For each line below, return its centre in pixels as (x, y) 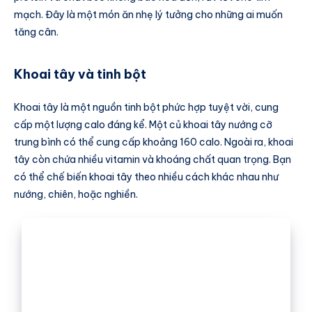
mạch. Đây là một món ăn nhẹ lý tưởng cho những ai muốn (148, 15)
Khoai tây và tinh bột (80, 74)
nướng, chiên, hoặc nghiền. (76, 195)
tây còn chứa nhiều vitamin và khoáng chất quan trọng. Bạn (153, 160)
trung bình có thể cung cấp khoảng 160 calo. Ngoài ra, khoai (154, 142)
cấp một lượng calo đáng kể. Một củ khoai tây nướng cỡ (143, 125)
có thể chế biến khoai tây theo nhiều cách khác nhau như (146, 177)
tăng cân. (36, 32)
